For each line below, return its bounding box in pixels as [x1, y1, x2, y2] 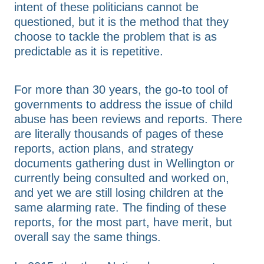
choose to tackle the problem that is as [14, 29, 217, 43]
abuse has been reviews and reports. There [14, 112, 242, 126]
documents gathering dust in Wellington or [14, 156, 235, 170]
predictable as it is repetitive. [14, 44, 163, 58]
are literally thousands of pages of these [14, 127, 223, 140]
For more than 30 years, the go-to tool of [14, 82, 228, 96]
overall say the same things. [14, 230, 161, 243]
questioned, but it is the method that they [14, 15, 229, 28]
